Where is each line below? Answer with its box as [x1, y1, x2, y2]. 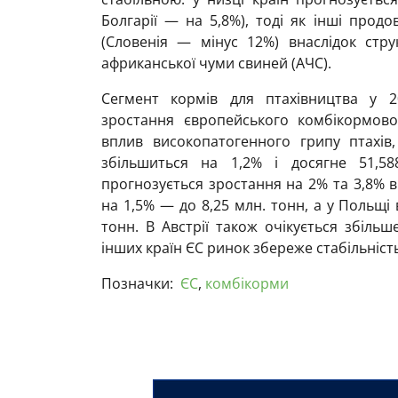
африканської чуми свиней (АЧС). [101, 53, 331, 74]
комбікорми [205, 274, 289, 294]
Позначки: [101, 274, 173, 294]
